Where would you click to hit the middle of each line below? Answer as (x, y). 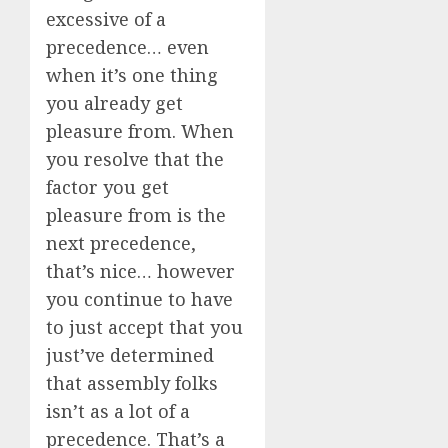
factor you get (107, 187)
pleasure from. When (140, 131)
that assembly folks (132, 383)
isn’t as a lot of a (118, 411)
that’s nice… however (140, 271)
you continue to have (139, 299)
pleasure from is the (136, 215)
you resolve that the (135, 159)
